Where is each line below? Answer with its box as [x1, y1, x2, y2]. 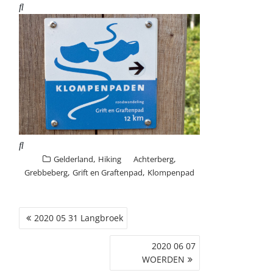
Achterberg [133, 154, 174, 165]
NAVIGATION [18, 219, 115, 235]
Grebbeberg [24, 167, 68, 179]
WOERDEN [141, 253, 185, 266]
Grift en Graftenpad [73, 167, 143, 179]
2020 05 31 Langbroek [34, 212, 124, 224]
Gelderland [54, 154, 94, 165]
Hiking [98, 154, 122, 165]
